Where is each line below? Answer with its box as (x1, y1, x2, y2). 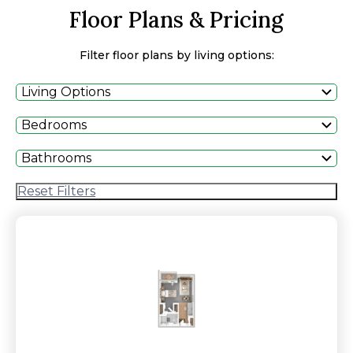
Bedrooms (21, 117, 87, 132)
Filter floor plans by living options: (79, 48, 274, 62)
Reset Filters (17, 184, 95, 199)
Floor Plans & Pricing (69, 6, 284, 34)
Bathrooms (21, 150, 91, 165)
